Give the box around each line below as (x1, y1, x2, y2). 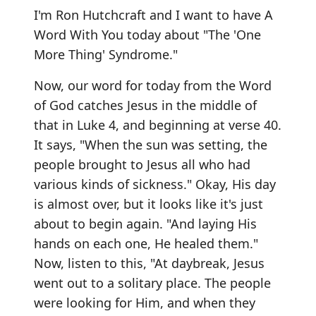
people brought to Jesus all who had (34, 155, 250, 173)
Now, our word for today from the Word (34, 76, 272, 94)
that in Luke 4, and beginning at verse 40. (34, 116, 281, 133)
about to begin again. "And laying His (34, 214, 257, 232)
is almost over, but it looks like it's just (34, 195, 263, 212)
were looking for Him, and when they (34, 293, 255, 311)
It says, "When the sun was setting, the (34, 135, 267, 153)
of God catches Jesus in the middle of (34, 96, 257, 114)
